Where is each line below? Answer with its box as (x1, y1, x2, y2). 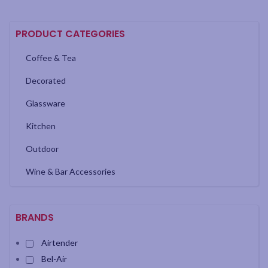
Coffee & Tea (26, 53, 76, 63)
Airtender (41, 237, 78, 248)
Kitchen (26, 121, 56, 132)
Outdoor (26, 144, 59, 154)
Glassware (26, 98, 65, 109)
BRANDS (16, 211, 54, 225)
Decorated (26, 75, 66, 86)
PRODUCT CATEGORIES (16, 27, 125, 41)
